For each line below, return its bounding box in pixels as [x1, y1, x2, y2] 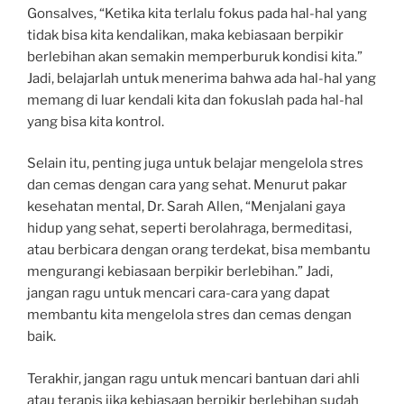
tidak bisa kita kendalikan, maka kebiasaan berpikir [27, 26, 344, 43]
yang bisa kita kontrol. [27, 113, 164, 130]
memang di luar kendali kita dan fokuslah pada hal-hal [27, 91, 363, 108]
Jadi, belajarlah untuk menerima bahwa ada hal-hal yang [27, 69, 376, 87]
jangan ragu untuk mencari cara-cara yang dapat [27, 285, 330, 302]
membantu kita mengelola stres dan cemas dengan [27, 307, 352, 324]
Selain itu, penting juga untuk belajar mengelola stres [27, 155, 363, 172]
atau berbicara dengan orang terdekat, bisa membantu [27, 242, 371, 259]
